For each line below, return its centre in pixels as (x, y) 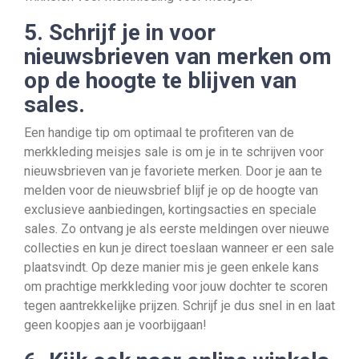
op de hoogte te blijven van (160, 81)
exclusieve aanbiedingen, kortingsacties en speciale (170, 210)
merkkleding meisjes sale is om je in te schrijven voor (174, 152)
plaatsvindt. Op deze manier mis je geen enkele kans (171, 267)
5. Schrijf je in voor (120, 32)
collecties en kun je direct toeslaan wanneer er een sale (179, 248)
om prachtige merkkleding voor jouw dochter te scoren (176, 286)
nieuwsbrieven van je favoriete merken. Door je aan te (173, 171)
